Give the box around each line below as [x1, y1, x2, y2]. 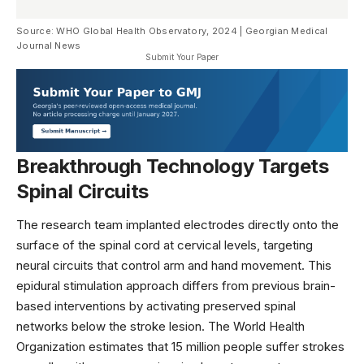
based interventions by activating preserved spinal [16, 298, 296, 314]
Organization [16, 339, 85, 355]
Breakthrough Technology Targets [16, 154, 329, 178]
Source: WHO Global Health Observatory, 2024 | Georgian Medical [16, 24, 328, 37]
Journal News [16, 39, 81, 51]
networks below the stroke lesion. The [16, 318, 233, 335]
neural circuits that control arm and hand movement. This [16, 258, 331, 274]
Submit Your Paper [145, 51, 219, 62]
